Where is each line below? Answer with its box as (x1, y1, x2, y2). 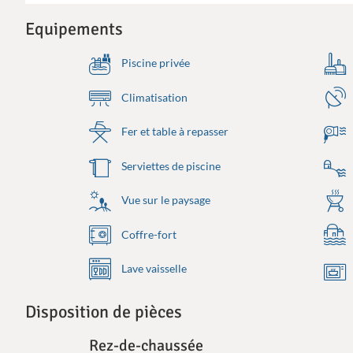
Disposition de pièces (25, 300, 182, 322)
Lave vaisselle (119, 262, 188, 276)
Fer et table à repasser (119, 124, 229, 139)
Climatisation (119, 90, 188, 104)
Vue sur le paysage (119, 193, 211, 207)
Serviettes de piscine (119, 158, 221, 173)
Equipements (25, 18, 123, 40)
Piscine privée (119, 56, 191, 70)
